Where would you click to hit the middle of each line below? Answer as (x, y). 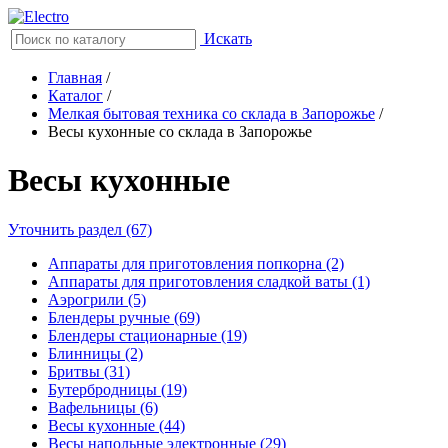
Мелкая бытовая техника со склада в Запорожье (211, 113)
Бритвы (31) (89, 371)
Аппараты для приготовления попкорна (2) (196, 263)
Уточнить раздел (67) (80, 229)
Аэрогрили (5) (97, 299)
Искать (228, 38)
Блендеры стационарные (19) (147, 335)
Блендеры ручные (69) (124, 317)
